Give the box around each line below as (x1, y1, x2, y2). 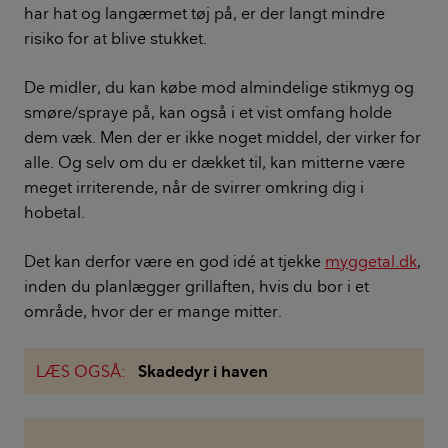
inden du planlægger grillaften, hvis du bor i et (24, 276, 369, 297)
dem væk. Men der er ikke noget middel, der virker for (24, 127, 421, 148)
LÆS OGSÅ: (36, 361, 130, 382)
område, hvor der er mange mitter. (24, 301, 282, 322)
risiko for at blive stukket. (24, 28, 207, 49)
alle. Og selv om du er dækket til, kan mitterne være (24, 152, 405, 173)
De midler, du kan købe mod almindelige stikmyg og (24, 77, 414, 98)
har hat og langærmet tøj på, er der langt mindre (24, 3, 385, 24)
